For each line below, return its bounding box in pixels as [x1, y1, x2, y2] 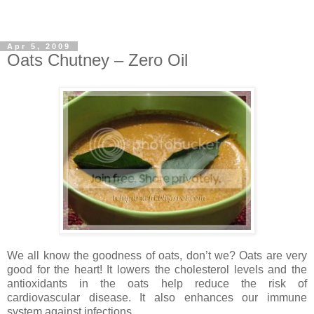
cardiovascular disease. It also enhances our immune [7, 291, 307, 303]
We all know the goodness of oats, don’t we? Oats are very [7, 249, 307, 261]
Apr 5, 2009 [7, 42, 71, 50]
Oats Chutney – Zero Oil [7, 50, 188, 69]
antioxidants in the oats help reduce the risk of [7, 277, 307, 289]
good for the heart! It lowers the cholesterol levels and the [7, 263, 307, 275]
